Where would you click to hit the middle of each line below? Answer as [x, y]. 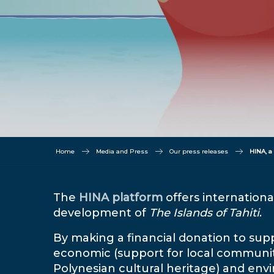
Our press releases [199, 151]
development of [101, 213]
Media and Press [122, 151]
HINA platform [121, 198]
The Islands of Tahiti [204, 213]
